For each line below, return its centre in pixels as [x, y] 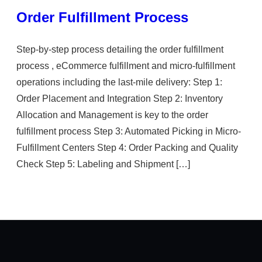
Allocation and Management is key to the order [112, 115]
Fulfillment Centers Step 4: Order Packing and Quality [127, 147]
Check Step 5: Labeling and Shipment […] [103, 164]
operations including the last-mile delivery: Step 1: [119, 82]
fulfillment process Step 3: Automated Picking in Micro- [129, 131]
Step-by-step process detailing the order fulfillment [120, 49]
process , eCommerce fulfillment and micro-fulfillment [126, 65]
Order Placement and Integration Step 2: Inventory [120, 98]
